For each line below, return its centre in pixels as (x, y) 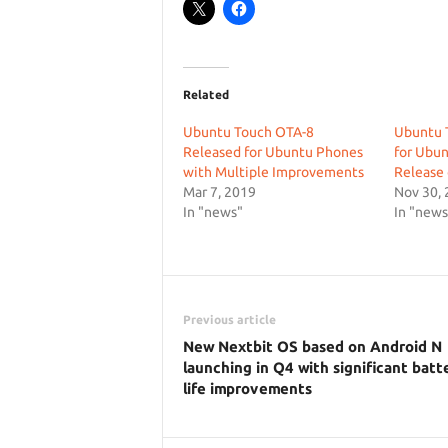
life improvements (247, 388)
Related (205, 94)
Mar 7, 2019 (219, 192)
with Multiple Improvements (273, 172)
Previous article (229, 319)
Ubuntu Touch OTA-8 (248, 132)
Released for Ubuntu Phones (272, 152)
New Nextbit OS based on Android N (312, 346)
